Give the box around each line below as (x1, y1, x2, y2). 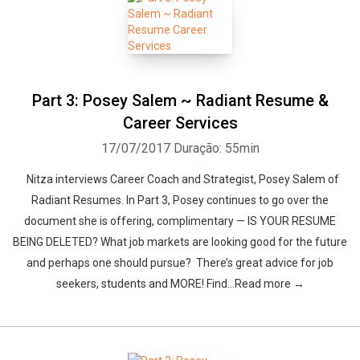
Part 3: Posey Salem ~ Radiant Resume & (31, 91, 329, 110)
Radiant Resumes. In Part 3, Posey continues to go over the (31, 194, 329, 207)
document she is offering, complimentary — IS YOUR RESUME (24, 215, 336, 227)
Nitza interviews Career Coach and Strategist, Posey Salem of (21, 173, 339, 186)
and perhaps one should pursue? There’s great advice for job (27, 256, 333, 269)
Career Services (122, 113, 238, 133)
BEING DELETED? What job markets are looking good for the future (13, 235, 347, 248)
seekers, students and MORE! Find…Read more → (55, 277, 305, 290)
